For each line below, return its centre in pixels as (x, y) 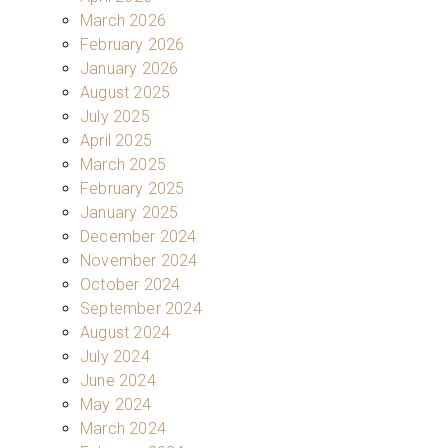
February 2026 (132, 44)
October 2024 (130, 284)
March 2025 (123, 164)
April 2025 (116, 140)
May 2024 (116, 404)
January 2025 (129, 212)
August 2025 (125, 92)
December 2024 (138, 236)
